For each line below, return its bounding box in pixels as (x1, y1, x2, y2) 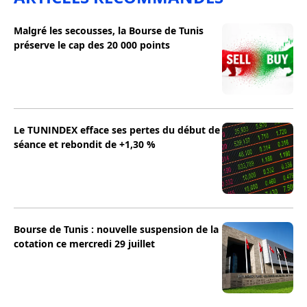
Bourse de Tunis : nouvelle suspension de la (14, 223, 219, 236)
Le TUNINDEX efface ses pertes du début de (14, 123, 220, 137)
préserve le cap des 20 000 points (14, 38, 170, 52)
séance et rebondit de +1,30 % (14, 138, 156, 151)
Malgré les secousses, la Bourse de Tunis (14, 24, 204, 38)
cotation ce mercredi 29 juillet (14, 237, 155, 251)
